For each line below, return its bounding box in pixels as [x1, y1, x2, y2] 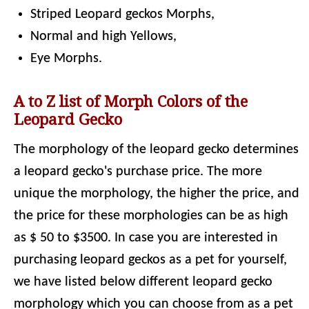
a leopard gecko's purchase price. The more [14, 165, 262, 179]
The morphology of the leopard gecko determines [14, 143, 299, 157]
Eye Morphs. [30, 52, 102, 66]
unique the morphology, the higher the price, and [14, 187, 299, 201]
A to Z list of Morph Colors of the [14, 92, 248, 110]
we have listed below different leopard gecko [14, 275, 272, 289]
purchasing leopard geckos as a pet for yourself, [14, 253, 287, 267]
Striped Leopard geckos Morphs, [30, 8, 215, 21]
